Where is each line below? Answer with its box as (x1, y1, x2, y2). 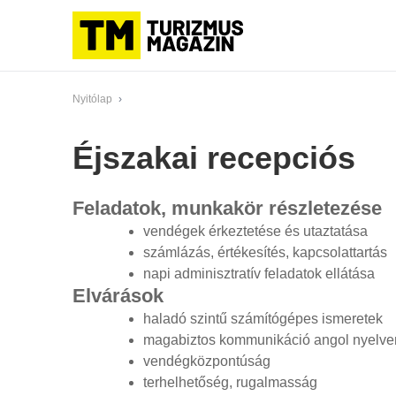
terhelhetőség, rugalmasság (143, 375, 317, 391)
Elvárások (72, 285, 164, 308)
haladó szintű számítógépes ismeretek (143, 311, 383, 327)
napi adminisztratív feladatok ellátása (143, 266, 375, 282)
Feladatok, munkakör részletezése (72, 197, 382, 220)
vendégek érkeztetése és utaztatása (143, 224, 368, 240)
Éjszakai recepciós (72, 140, 355, 177)
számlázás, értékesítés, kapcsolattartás (143, 245, 387, 261)
